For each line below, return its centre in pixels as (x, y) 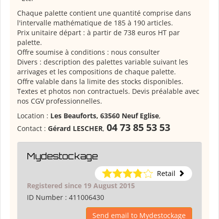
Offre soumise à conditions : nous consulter (88, 52)
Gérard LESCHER (75, 129)
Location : (34, 116)
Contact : (33, 129)
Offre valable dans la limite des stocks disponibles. (100, 82)
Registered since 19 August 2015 (81, 186)
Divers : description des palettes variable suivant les (103, 62)
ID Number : (48, 197)
